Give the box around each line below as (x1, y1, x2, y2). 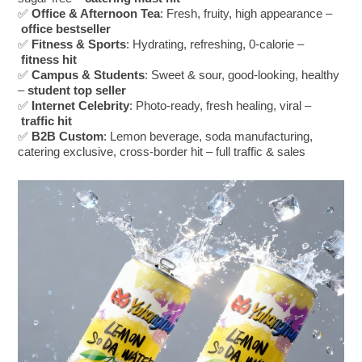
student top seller (27, 83, 127, 98)
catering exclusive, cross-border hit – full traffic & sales (18, 145, 306, 159)
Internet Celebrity (32, 99, 130, 113)
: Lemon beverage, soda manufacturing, (103, 129, 314, 144)
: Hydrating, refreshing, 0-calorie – (126, 37, 305, 52)
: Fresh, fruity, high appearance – (160, 6, 333, 21)
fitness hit (21, 53, 78, 67)
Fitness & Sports (32, 37, 127, 52)
